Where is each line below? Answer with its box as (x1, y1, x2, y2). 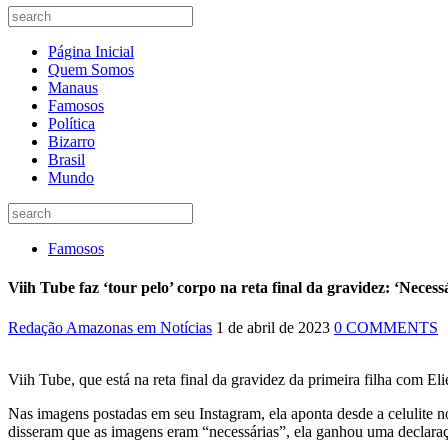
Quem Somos (48, 61, 134, 78)
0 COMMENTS (334, 318, 438, 336)
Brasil (48, 151, 85, 168)
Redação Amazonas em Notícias (8, 318, 212, 336)
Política (48, 115, 95, 132)
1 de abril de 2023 (216, 318, 330, 336)
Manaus (48, 79, 98, 96)
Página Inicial (48, 43, 134, 60)
